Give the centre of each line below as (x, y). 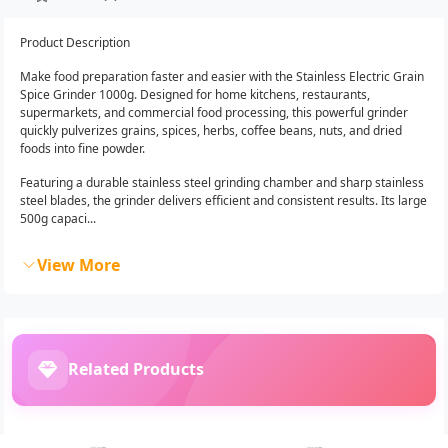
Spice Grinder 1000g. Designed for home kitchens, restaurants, (195, 94)
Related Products (136, 369)
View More (78, 264)
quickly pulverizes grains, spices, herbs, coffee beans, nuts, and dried (211, 130)
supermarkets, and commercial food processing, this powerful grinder (214, 112)
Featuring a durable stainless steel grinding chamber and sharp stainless (222, 182)
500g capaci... (58, 218)
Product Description (75, 42)
